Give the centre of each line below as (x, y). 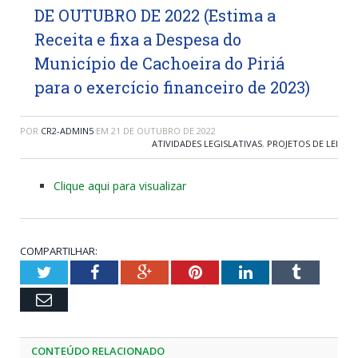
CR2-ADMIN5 (67, 130)
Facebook (129, 271)
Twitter (74, 271)
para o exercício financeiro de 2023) (172, 87)
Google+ (179, 271)
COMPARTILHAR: (59, 251)
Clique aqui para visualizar (120, 185)
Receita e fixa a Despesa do (138, 39)
